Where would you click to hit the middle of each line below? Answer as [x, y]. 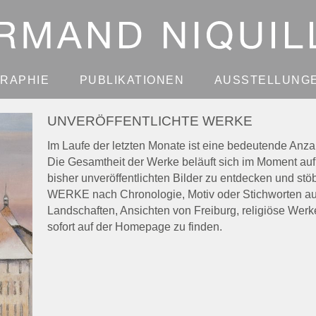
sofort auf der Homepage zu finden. [134, 226]
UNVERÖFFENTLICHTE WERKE [150, 121]
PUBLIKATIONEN [132, 80]
